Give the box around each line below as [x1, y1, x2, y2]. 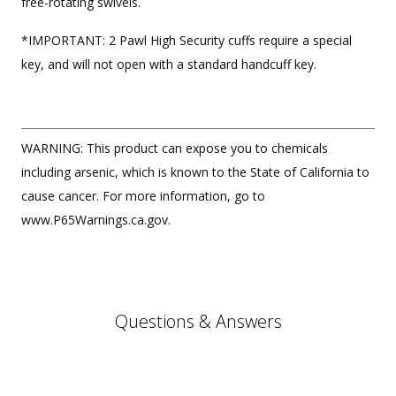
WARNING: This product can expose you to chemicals [21, 139, 328, 156]
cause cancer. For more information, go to [21, 187, 265, 204]
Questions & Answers [114, 308, 282, 333]
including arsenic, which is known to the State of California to [21, 163, 369, 180]
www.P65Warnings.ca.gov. [21, 210, 171, 228]
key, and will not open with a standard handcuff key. [21, 55, 316, 72]
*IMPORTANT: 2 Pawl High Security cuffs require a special [21, 31, 352, 49]
